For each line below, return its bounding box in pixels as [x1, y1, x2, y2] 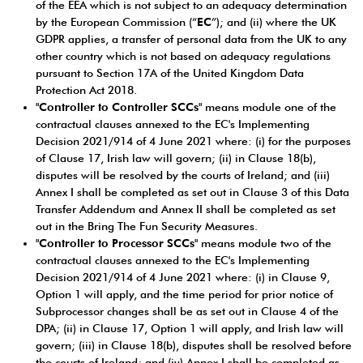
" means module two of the [194, 237, 331, 250]
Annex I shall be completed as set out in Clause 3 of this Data [36, 186, 349, 199]
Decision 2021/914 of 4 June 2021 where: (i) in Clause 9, [36, 271, 330, 284]
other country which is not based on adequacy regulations [36, 49, 331, 62]
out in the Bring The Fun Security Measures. [36, 220, 258, 233]
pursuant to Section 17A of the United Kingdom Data [36, 66, 304, 79]
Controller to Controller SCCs [39, 100, 199, 113]
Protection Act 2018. [36, 83, 137, 96]
